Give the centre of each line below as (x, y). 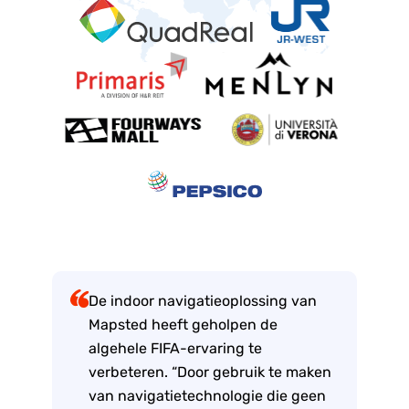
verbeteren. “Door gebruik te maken (210, 372)
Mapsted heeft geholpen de (184, 324)
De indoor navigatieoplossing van (203, 300)
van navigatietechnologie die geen (208, 395)
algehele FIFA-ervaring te (176, 348)
